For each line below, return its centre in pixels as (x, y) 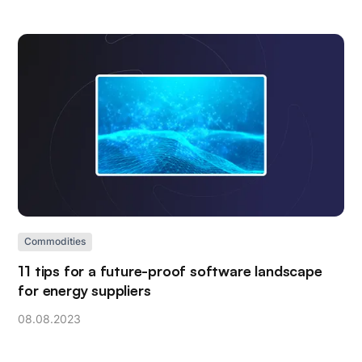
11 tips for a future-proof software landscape (170, 270)
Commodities (55, 242)
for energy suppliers (84, 290)
